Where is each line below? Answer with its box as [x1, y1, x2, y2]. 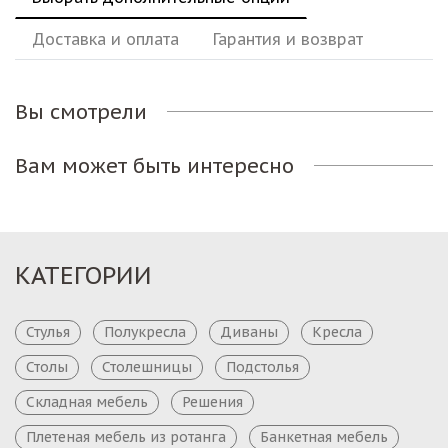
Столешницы [102, 357, 192, 376]
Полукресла [104, 322, 186, 341]
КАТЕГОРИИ [15, 259, 152, 291]
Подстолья [226, 357, 299, 376]
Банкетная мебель [260, 427, 388, 446]
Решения [182, 392, 243, 411]
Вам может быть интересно [15, 152, 294, 179]
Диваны [220, 322, 278, 341]
